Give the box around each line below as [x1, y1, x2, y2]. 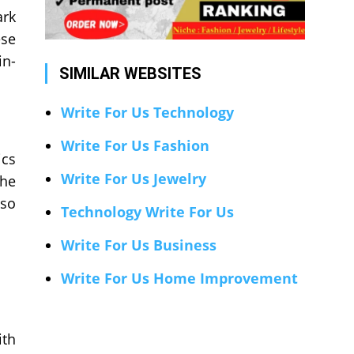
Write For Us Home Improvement [60, 269, 298, 288]
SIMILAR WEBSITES [58, 64, 201, 84]
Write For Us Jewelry [60, 169, 206, 189]
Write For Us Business [60, 235, 217, 255]
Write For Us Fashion [60, 136, 209, 156]
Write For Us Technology [60, 103, 234, 122]
